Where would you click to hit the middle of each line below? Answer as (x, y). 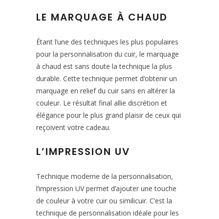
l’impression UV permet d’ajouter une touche (106, 189)
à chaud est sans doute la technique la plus (104, 66)
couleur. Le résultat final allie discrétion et (102, 103)
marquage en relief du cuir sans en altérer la (106, 91)
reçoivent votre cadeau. (73, 128)
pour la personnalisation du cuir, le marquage (108, 54)
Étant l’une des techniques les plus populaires (107, 42)
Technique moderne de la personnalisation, (105, 176)
